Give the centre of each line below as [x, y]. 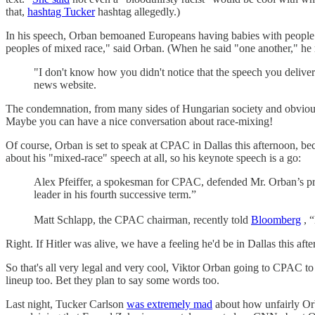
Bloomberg [276, 219]
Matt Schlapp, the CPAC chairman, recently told [142, 219]
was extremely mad [169, 304]
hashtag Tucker [61, 11]
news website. [65, 84]
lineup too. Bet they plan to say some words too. [112, 280]
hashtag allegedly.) [137, 11]
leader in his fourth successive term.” [115, 194]
